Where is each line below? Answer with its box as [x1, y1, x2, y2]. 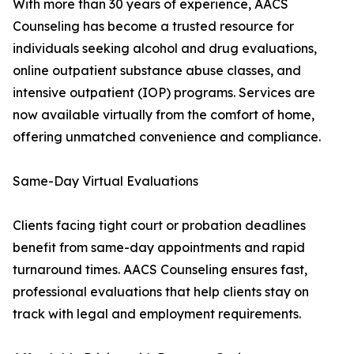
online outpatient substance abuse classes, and [13, 62, 301, 79]
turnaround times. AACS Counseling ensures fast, [13, 262, 307, 278]
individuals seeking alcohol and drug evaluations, [13, 40, 317, 57]
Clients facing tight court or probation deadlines [13, 217, 306, 234]
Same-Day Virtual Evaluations [13, 173, 198, 190]
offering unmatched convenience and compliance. [13, 129, 321, 145]
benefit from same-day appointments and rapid [13, 239, 305, 256]
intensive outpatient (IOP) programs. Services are [13, 85, 315, 101]
